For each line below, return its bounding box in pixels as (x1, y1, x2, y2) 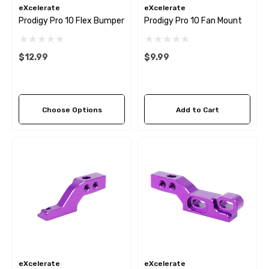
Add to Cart (175, 106, 219, 114)
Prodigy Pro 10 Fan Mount (144, 16, 242, 26)
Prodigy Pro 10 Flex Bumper (19, 16, 124, 26)
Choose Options (41, 106, 102, 114)
